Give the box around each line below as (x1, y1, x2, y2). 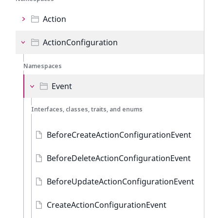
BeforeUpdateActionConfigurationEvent (47, 176, 194, 187)
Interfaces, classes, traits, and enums (31, 105, 143, 113)
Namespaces (23, 62, 62, 70)
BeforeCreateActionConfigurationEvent (47, 129, 191, 140)
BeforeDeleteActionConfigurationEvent (47, 153, 191, 163)
